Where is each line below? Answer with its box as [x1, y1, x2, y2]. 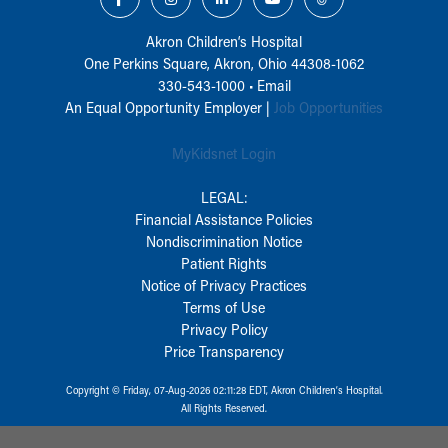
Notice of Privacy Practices [141, 274, 307, 295]
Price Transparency [164, 340, 284, 361]
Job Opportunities [274, 96, 383, 117]
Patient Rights [181, 252, 267, 273]
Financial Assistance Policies [135, 208, 313, 229]
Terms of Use [183, 296, 265, 317]
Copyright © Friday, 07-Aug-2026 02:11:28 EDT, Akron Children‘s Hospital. [65, 382, 383, 397]
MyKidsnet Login [172, 142, 276, 163]
